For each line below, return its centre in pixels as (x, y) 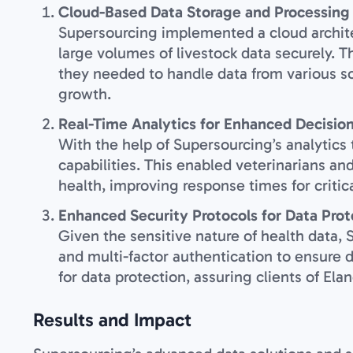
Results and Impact (112, 319)
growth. (85, 93)
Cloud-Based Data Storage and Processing (204, 11)
